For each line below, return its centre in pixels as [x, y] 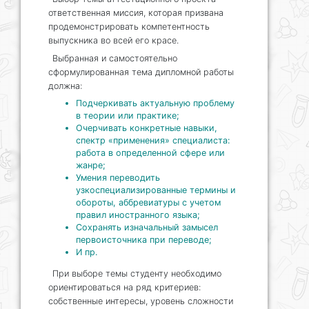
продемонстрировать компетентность [129, 27]
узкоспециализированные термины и [156, 190]
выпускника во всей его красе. [113, 41]
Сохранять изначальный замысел [147, 228]
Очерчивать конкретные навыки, [147, 128]
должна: [65, 86]
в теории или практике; [128, 116]
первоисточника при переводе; [144, 240]
